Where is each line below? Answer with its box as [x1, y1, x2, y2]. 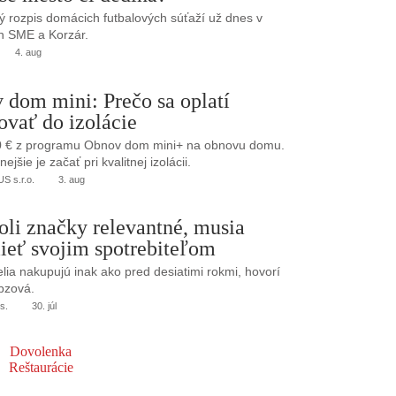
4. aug [14, 47, 42, 58]
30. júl [31, 301, 57, 312]
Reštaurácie [8, 359, 73, 375]
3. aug [57, 173, 85, 185]
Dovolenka [10, 343, 72, 359]
